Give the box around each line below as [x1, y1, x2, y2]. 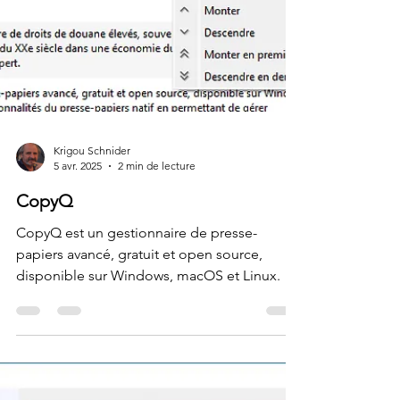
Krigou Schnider [54, 344, 130, 357]
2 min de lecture [118, 359, 196, 372]
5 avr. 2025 [54, 359, 102, 372]
